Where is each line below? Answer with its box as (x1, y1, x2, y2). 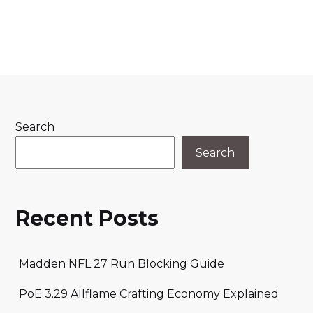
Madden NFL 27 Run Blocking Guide (19, 257, 224, 270)
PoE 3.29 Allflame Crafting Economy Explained (19, 287, 279, 300)
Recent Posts (15, 205, 159, 231)
